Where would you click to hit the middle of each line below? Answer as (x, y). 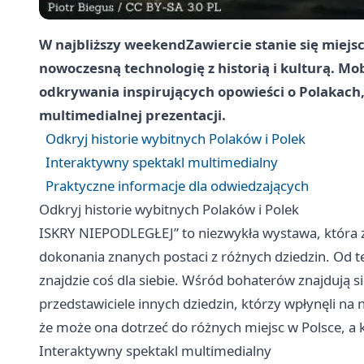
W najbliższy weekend (113, 45)
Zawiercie (219, 45)
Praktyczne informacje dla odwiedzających (177, 186)
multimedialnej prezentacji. (132, 115)
